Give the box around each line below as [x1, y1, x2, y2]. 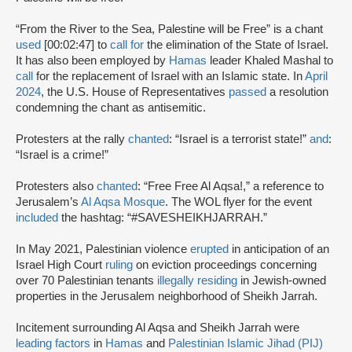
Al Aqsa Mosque [81, 196, 165, 209]
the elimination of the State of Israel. [144, 38, 328, 52]
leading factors [16, 337, 90, 350]
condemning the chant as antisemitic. [16, 101, 206, 115]
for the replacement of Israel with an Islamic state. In [33, 70, 305, 83]
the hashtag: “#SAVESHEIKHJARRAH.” [58, 211, 270, 225]
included [16, 211, 58, 225]
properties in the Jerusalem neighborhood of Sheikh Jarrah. [16, 290, 321, 303]
